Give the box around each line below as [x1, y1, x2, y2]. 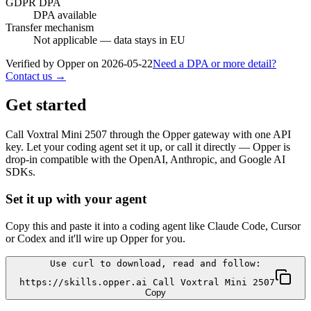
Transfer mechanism [6, 21, 94, 33]
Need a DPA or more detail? [153, 57, 276, 69]
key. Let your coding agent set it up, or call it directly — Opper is [6, 141, 290, 153]
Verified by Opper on [6, 57, 99, 69]
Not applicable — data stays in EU [33, 33, 185, 46]
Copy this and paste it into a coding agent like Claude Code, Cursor [6, 219, 301, 232]
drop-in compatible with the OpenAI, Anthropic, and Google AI [6, 153, 285, 166]
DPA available [33, 8, 96, 21]
